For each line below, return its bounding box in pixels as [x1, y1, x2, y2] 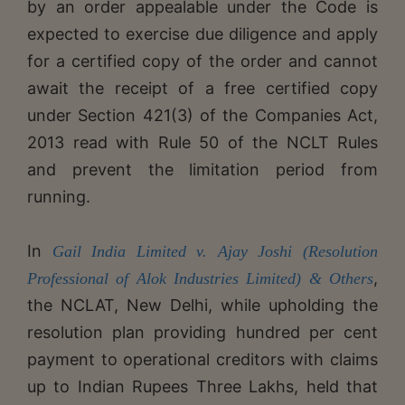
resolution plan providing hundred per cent [27, 322, 378, 342]
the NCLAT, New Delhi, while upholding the [27, 295, 378, 315]
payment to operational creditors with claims [27, 349, 378, 369]
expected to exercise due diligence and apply [27, 24, 378, 43]
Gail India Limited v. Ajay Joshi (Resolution [52, 241, 379, 260]
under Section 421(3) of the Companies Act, [27, 105, 378, 125]
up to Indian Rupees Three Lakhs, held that [27, 376, 378, 396]
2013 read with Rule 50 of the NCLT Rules [27, 132, 378, 152]
